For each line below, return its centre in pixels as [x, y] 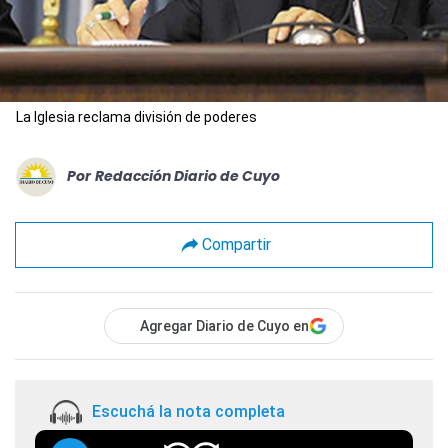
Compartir [236, 245]
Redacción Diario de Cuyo [187, 176]
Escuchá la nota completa [188, 412]
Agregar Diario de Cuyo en [224, 325]
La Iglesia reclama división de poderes [136, 116]
